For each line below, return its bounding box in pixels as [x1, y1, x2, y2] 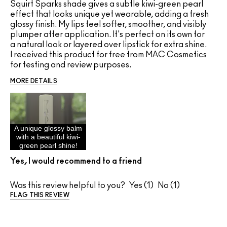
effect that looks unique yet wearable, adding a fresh [10, 10, 209, 19]
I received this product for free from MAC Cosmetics [10, 51, 207, 59]
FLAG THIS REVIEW [10, 192, 69, 199]
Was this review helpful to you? [10, 181, 125, 190]
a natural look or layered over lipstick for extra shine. [10, 41, 207, 49]
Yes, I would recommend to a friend [10, 157, 142, 166]
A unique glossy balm [14, 124, 82, 133]
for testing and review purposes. [10, 61, 131, 69]
